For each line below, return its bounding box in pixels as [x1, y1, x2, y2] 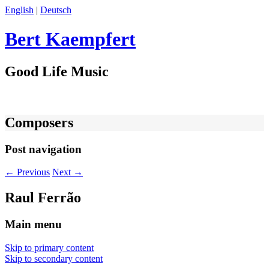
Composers [5, 114, 73, 130]
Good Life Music [5, 63, 109, 79]
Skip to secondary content [5, 253, 103, 264]
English [5, 5, 34, 15]
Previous [14, 167, 50, 178]
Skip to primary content [5, 242, 94, 253]
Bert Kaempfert [5, 28, 136, 50]
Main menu [5, 218, 62, 231]
